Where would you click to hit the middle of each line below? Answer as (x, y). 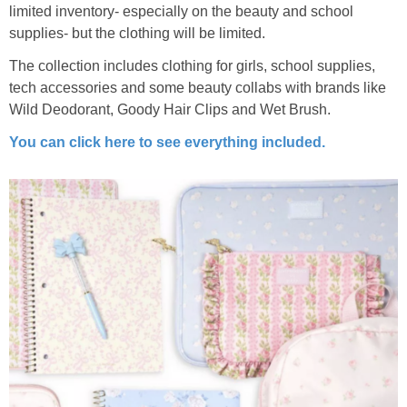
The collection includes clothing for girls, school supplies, (192, 66)
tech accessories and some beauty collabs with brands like (198, 88)
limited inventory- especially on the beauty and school (181, 12)
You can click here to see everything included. (169, 143)
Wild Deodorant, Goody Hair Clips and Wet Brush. (174, 110)
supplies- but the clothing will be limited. (141, 34)
